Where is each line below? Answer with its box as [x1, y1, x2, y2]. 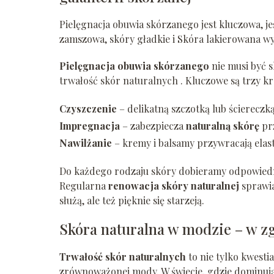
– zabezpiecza [120, 119, 186, 133]
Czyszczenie [59, 102, 117, 116]
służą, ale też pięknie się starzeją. [59, 194, 204, 207]
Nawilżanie [59, 136, 112, 150]
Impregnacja [59, 119, 120, 133]
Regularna [59, 179, 108, 193]
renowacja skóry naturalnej [108, 179, 239, 193]
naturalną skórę [186, 119, 259, 133]
